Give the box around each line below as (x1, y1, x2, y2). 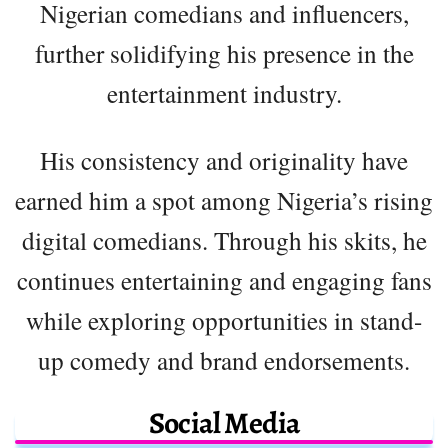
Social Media (148, 402, 300, 443)
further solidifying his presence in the (34, 35, 414, 70)
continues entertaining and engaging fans (16, 262, 432, 297)
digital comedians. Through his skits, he (21, 222, 427, 257)
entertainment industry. (106, 75, 342, 110)
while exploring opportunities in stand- (26, 302, 422, 337)
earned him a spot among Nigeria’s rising (15, 182, 433, 217)
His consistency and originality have (40, 142, 408, 177)
